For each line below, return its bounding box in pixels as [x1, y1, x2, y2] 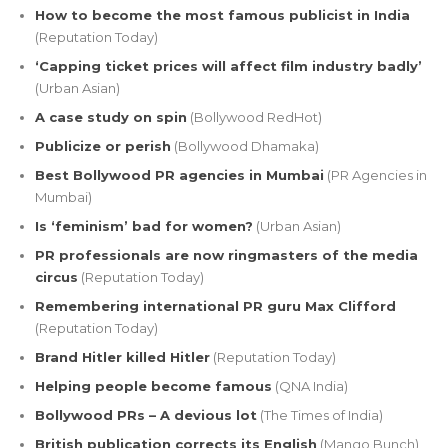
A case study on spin [35, 108, 187, 125]
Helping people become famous [35, 377, 272, 394]
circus [35, 268, 78, 285]
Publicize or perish [35, 137, 171, 154]
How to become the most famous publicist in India [35, 6, 410, 23]
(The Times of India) [257, 406, 383, 423]
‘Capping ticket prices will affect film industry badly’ [35, 57, 422, 74]
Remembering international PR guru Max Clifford [35, 297, 396, 314]
